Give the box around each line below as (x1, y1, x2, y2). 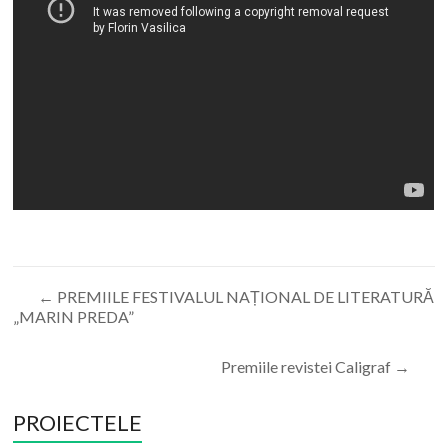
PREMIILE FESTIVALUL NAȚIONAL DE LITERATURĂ (54, 286, 435, 306)
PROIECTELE (13, 408, 143, 436)
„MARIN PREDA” (13, 306, 135, 326)
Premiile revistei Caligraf (220, 356, 394, 376)
